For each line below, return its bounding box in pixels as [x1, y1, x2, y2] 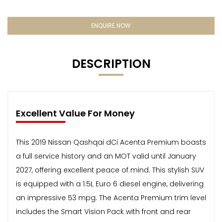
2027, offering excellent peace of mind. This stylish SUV [16, 165, 204, 175]
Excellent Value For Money [16, 107, 135, 119]
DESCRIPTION [71, 55, 151, 72]
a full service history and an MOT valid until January [16, 151, 196, 161]
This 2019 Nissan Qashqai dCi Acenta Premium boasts [16, 137, 206, 147]
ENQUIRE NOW [91, 21, 131, 30]
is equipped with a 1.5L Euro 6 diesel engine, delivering [16, 178, 204, 189]
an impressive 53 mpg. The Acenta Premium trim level [16, 192, 206, 203]
